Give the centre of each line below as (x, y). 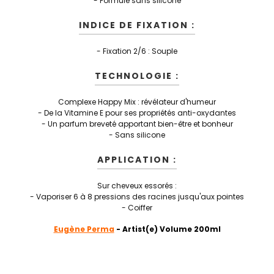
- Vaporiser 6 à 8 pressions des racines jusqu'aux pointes (137, 197)
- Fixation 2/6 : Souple (137, 51)
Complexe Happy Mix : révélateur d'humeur (137, 102)
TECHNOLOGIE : (137, 76)
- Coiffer (137, 208)
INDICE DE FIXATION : (137, 25)
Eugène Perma (84, 229)
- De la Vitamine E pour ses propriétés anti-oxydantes (137, 113)
